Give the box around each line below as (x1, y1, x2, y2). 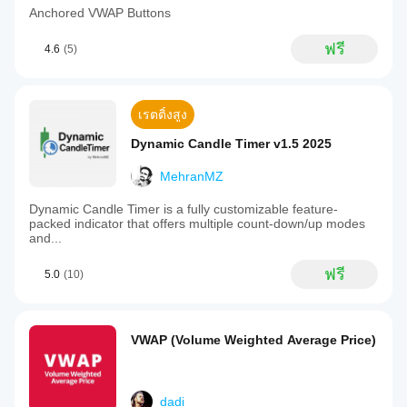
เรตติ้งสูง (138, 107, 187, 122)
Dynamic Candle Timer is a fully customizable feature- (29, 202, 338, 216)
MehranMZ (160, 169, 223, 184)
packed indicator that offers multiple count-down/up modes (29, 216, 365, 231)
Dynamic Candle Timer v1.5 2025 (131, 136, 332, 151)
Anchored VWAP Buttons (29, 5, 171, 20)
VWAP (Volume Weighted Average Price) (131, 333, 376, 347)
